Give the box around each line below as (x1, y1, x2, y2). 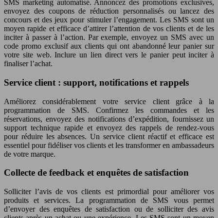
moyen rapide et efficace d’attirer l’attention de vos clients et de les (4, 24, 214, 33)
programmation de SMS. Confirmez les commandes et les (4, 106, 214, 114)
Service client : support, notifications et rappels (4, 77, 189, 88)
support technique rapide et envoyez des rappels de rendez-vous (4, 123, 214, 132)
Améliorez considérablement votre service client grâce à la (4, 97, 214, 106)
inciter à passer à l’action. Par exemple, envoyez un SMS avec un (4, 33, 214, 42)
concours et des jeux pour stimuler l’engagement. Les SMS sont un (4, 16, 214, 24)
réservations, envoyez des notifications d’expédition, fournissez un (4, 114, 214, 123)
